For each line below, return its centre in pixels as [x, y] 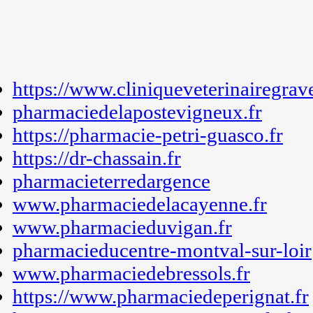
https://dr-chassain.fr [97, 158]
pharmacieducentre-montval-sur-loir [162, 250]
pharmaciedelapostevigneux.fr [137, 112]
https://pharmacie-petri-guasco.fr [148, 135]
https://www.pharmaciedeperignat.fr [161, 296]
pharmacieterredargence [111, 181]
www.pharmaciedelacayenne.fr [140, 204]
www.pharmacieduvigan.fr [122, 227]
